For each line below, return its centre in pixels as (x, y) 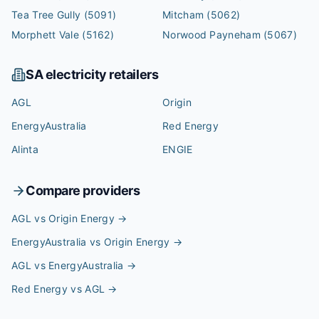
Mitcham (183, 15)
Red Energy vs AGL (58, 289)
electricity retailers (101, 74)
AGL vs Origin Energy (63, 218)
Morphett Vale (45, 35)
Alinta (25, 149)
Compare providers (83, 190)
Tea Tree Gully (46, 15)
